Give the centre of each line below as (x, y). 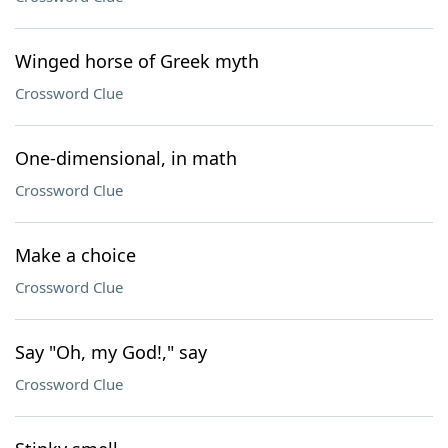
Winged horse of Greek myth (137, 61)
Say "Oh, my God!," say (111, 352)
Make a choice (75, 255)
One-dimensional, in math (126, 158)
